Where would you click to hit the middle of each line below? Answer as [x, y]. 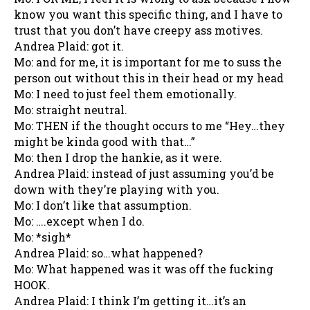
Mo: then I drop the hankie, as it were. [118, 157]
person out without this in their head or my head [149, 77]
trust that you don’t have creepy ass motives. [138, 30]
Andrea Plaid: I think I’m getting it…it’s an [130, 300]
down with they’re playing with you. [117, 189]
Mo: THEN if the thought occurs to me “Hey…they [149, 125]
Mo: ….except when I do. [79, 221]
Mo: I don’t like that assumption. [103, 205]
